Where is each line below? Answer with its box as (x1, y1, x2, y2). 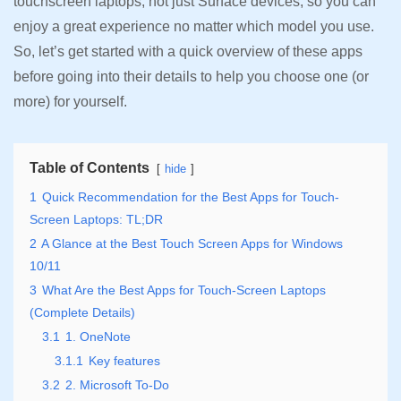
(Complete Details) (30, 304, 135, 320)
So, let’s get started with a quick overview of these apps (13, 43, 363, 59)
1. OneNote (65, 328, 131, 344)
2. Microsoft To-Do (65, 377, 169, 392)
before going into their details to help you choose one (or (13, 68, 369, 84)
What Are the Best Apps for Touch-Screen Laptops (42, 282, 326, 297)
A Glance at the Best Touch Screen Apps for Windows (41, 235, 343, 251)
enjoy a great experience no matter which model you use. (13, 18, 374, 34)
